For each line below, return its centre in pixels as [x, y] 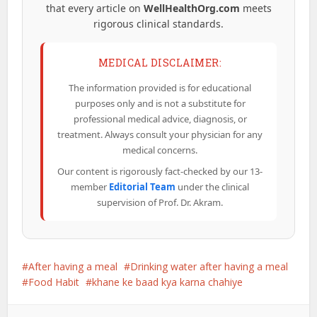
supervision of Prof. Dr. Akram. [160, 202]
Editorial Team [142, 186]
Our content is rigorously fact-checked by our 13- [160, 171]
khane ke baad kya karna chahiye [168, 282]
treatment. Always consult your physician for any [160, 134]
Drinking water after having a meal [209, 266]
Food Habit [54, 282]
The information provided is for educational [160, 87]
